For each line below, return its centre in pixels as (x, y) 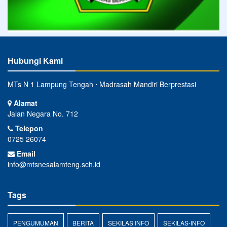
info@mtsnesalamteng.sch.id (54, 164)
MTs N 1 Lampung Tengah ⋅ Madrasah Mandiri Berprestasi (102, 84)
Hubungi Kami (35, 61)
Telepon (28, 128)
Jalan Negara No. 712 (43, 114)
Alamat (25, 103)
